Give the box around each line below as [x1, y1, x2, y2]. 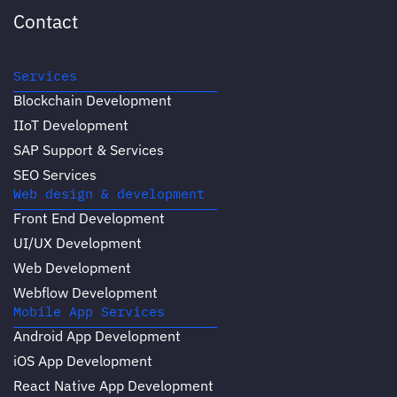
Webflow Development [13, 284, 158, 302]
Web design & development [13, 185, 205, 203]
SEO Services [13, 166, 97, 184]
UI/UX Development [13, 234, 142, 253]
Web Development [13, 259, 131, 277]
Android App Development [13, 327, 181, 346]
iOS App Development [13, 352, 152, 370]
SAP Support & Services [13, 141, 164, 160]
